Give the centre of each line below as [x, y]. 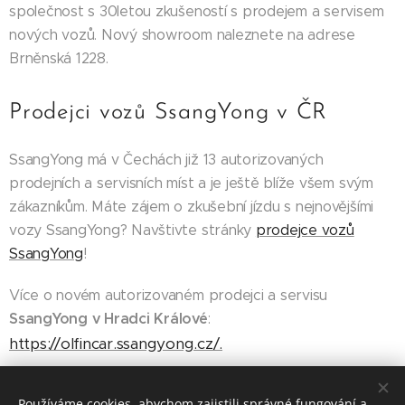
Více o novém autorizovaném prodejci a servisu [169, 295]
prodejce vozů [305, 230]
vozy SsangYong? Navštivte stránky [132, 230]
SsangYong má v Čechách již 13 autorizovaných [166, 159]
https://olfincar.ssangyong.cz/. [116, 343]
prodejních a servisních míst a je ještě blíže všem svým [191, 183]
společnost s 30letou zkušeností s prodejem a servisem [197, 11]
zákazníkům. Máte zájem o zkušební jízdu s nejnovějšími [192, 206]
